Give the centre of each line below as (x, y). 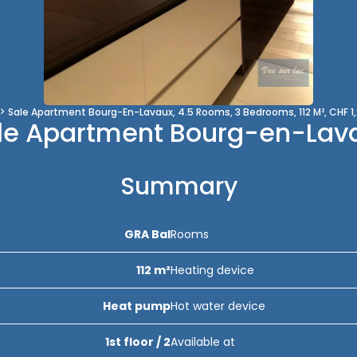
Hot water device (218, 306)
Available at (203, 342)
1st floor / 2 (138, 342)
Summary (178, 186)
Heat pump (137, 306)
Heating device (212, 270)
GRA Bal (147, 234)
